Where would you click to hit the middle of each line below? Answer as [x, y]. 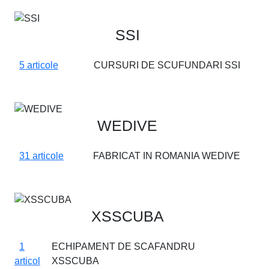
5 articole [39, 65]
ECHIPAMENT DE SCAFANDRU [124, 246]
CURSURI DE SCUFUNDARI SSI [167, 65]
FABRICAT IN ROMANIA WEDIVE [167, 156]
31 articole [41, 156]
